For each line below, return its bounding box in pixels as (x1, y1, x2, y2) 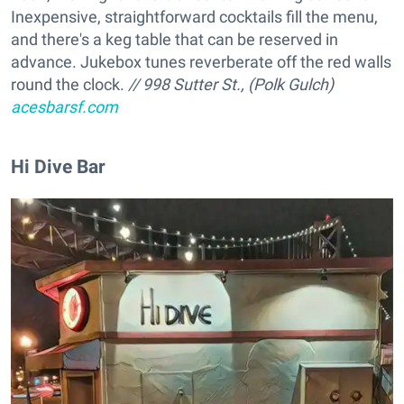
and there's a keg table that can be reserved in (11, 29, 338, 49)
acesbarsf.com (11, 96, 118, 116)
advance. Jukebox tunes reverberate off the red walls (11, 51, 391, 71)
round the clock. (11, 74, 124, 94)
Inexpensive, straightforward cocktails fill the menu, (11, 6, 378, 26)
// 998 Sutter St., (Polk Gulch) (124, 74, 334, 94)
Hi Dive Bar (11, 154, 106, 178)
